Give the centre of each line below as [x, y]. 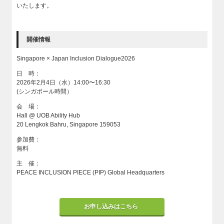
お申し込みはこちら [112, 206]
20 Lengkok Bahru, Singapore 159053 [69, 124]
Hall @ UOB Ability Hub [48, 115]
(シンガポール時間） [45, 91]
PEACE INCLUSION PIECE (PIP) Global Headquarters [91, 172]
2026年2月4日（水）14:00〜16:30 [64, 82]
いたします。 [35, 5]
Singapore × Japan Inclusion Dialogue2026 [76, 58]
